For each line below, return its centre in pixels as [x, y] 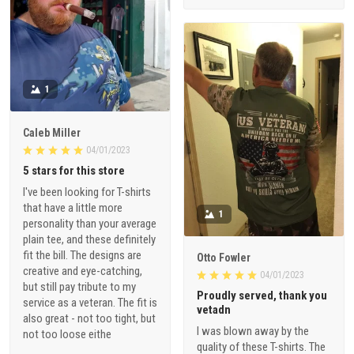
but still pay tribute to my [79, 287]
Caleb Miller [52, 133]
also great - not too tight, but [89, 319]
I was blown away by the [253, 331]
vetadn [214, 309]
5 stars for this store [74, 171]
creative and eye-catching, [83, 271]
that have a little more [73, 208]
